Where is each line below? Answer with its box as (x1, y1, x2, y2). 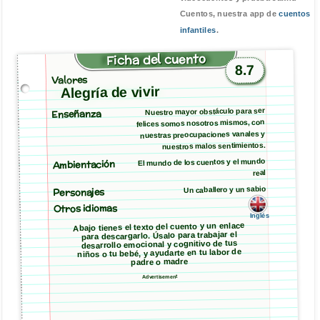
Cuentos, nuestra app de (179, 9, 279, 19)
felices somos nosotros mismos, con (136, 118, 265, 129)
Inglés (249, 211, 269, 220)
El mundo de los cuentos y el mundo (138, 157, 266, 168)
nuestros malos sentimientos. (161, 141, 266, 151)
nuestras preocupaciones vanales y (140, 129, 266, 140)
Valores (51, 73, 88, 87)
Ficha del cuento (106, 50, 206, 69)
